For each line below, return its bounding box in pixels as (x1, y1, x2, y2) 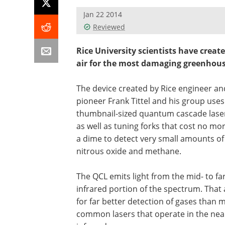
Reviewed (93, 22, 125, 32)
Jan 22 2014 (83, 10, 122, 19)
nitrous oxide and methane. (76, 146, 181, 157)
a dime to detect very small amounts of (76, 133, 224, 144)
